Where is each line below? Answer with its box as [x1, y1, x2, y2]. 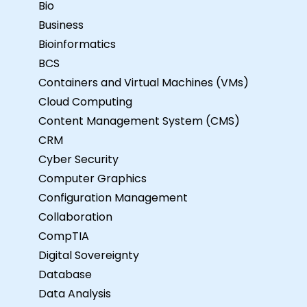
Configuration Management [38, 189, 188, 206]
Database [38, 266, 92, 282]
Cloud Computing [38, 93, 132, 110]
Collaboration [38, 208, 112, 225]
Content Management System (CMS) [38, 112, 240, 129]
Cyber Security [38, 151, 119, 167]
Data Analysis [38, 285, 111, 302]
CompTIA [38, 228, 89, 244]
